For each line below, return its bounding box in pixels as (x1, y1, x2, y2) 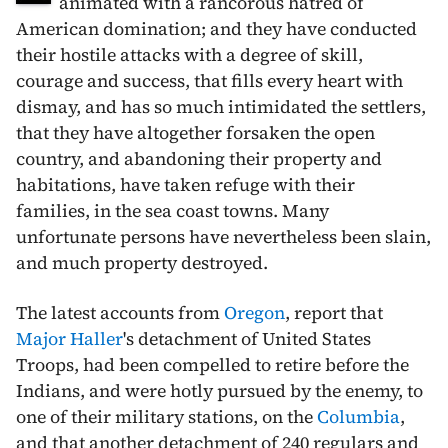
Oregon (224, 300, 285, 325)
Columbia (317, 404, 400, 429)
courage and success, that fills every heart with (16, 68, 403, 93)
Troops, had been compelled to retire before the (16, 352, 409, 377)
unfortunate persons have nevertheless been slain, (16, 224, 431, 249)
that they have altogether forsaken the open (16, 120, 375, 145)
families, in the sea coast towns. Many (16, 198, 329, 223)
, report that (285, 300, 383, 325)
